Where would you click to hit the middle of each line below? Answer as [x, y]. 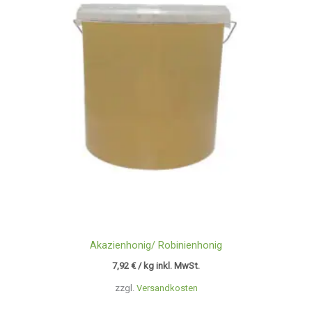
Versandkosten [167, 288]
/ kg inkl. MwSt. [169, 266]
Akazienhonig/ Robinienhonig [156, 245]
